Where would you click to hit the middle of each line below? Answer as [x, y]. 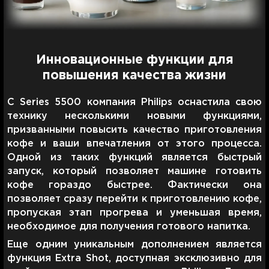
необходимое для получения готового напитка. [129, 226]
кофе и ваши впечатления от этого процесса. [134, 144]
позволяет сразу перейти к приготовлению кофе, [134, 199]
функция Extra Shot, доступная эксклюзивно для [134, 258]
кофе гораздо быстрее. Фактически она [134, 185]
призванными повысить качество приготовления [134, 130]
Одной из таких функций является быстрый [134, 157]
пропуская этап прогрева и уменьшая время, [134, 213]
